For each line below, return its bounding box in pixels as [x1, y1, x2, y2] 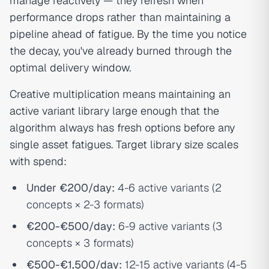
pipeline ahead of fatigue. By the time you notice [10, 27, 247, 41]
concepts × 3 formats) [26, 236, 134, 250]
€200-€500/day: [26, 219, 115, 233]
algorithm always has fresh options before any [10, 121, 235, 134]
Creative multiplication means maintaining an [10, 87, 231, 101]
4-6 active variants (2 [115, 181, 222, 195]
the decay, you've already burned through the [10, 44, 232, 58]
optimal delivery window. [10, 61, 131, 74]
